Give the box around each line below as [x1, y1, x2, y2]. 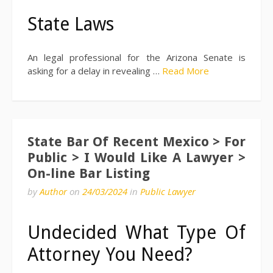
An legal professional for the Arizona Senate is [27, 51, 246, 64]
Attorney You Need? [27, 244, 193, 266]
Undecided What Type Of [27, 222, 246, 244]
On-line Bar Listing [27, 165, 150, 181]
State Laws [27, 13, 114, 35]
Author [40, 185, 67, 197]
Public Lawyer [140, 185, 196, 197]
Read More [162, 65, 209, 77]
